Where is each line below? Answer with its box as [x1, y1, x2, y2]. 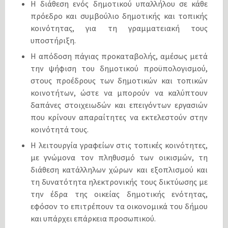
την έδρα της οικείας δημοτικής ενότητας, [31, 189, 208, 199]
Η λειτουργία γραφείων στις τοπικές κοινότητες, [31, 140, 208, 151]
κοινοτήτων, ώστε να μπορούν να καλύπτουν [31, 88, 208, 98]
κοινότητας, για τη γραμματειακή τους [31, 23, 208, 34]
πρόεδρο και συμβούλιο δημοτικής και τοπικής [31, 11, 208, 21]
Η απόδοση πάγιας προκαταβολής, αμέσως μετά [31, 51, 208, 62]
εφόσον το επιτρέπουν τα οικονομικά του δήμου [31, 201, 208, 212]
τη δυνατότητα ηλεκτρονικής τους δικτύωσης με [31, 177, 208, 187]
